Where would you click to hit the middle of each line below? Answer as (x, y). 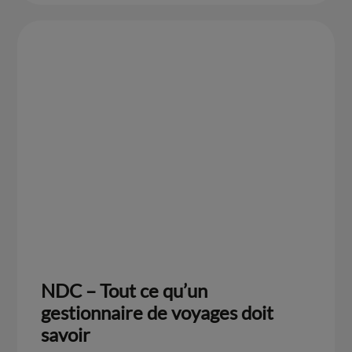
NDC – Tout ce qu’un (125, 290)
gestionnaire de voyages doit (158, 312)
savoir (66, 334)
